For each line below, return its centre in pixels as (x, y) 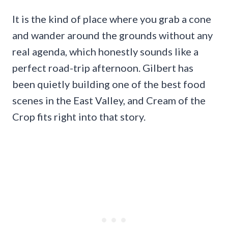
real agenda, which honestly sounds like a (105, 51)
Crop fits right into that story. (79, 116)
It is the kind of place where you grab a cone (112, 19)
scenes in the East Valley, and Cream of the (109, 100)
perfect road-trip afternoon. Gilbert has (103, 67)
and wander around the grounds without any (112, 35)
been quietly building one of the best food (109, 84)
